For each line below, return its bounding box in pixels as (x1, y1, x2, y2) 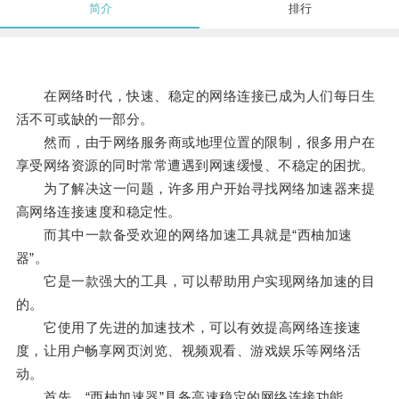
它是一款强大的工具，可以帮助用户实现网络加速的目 (15, 273, 376, 289)
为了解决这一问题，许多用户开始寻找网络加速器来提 (15, 181, 376, 197)
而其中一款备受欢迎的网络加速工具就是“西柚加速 (15, 227, 353, 243)
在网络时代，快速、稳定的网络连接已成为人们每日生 (15, 88, 376, 104)
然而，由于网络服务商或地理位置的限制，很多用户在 (15, 134, 376, 151)
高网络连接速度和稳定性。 (15, 204, 182, 220)
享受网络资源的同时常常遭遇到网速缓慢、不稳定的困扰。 (15, 158, 375, 174)
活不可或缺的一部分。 (15, 111, 154, 127)
